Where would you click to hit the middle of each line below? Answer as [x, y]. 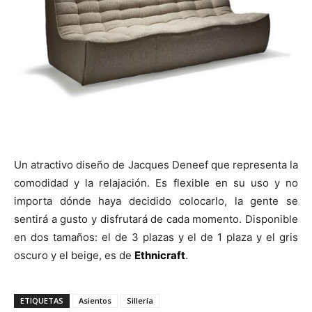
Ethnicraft [160, 255]
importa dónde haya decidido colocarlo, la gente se [156, 201]
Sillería [140, 300]
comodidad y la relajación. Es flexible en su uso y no [156, 182]
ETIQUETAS [42, 300]
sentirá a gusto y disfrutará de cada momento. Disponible [156, 219]
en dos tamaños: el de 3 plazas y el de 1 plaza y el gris [156, 237]
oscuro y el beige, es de [74, 255]
